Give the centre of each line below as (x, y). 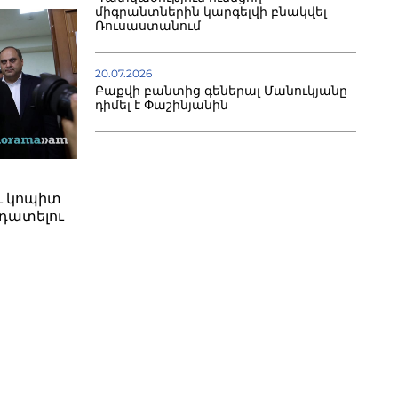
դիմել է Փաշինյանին (161, 105)
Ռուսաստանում (147, 26)
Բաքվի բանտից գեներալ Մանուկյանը (221, 91)
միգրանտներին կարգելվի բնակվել (211, 12)
